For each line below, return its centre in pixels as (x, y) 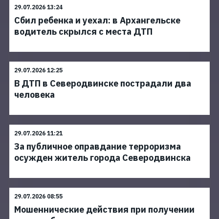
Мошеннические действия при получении (104, 209)
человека (34, 95)
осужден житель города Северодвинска (102, 158)
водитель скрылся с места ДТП (83, 32)
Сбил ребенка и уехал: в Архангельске (97, 20)
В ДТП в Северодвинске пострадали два (103, 83)
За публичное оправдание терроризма (98, 146)
